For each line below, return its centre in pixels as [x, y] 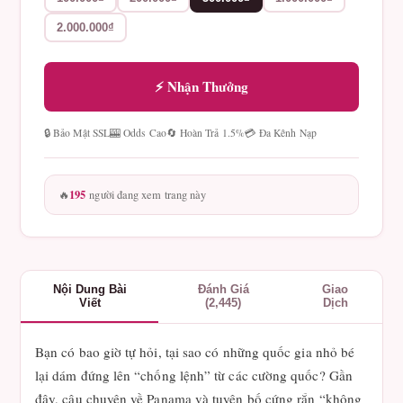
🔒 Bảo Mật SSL [77, 133]
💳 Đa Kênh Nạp [280, 133]
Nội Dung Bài [90, 289]
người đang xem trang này [146, 195]
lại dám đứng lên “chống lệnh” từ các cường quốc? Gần [194, 375]
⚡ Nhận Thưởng [201, 86]
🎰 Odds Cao [138, 133]
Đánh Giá [223, 289]
